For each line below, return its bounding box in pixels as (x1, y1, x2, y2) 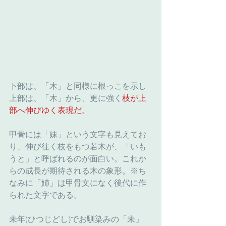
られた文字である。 (9, 190, 82, 200)
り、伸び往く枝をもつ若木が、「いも (9, 141, 146, 152)
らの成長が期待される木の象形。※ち (9, 165, 146, 176)
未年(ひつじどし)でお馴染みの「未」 (9, 214, 143, 224)
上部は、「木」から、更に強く (9, 93, 122, 103)
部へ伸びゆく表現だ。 (9, 105, 90, 116)
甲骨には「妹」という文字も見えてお (9, 129, 146, 140)
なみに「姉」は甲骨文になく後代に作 (9, 178, 146, 188)
